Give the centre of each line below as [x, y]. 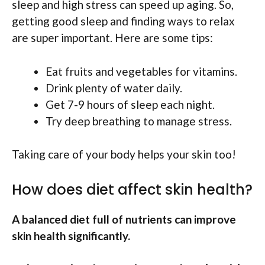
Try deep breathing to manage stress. [139, 121]
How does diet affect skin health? [132, 189]
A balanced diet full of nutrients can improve [124, 219]
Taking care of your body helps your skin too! [124, 154]
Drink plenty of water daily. [114, 88]
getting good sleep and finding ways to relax [123, 21]
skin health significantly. [71, 235]
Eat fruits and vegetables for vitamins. [141, 71]
